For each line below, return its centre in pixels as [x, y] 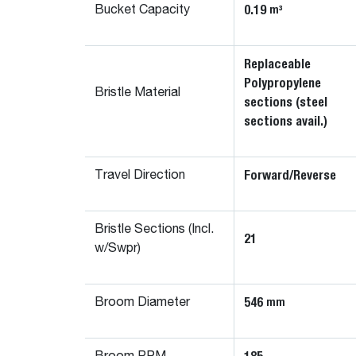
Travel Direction [140, 175]
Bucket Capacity [142, 10]
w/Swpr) [118, 248]
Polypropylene [283, 83]
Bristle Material [137, 93]
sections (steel [286, 102]
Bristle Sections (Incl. [154, 229]
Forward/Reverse [290, 175]
